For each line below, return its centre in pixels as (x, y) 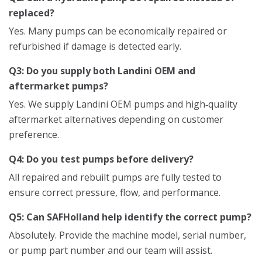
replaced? (32, 13)
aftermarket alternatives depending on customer (116, 120)
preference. (34, 135)
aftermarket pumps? (58, 86)
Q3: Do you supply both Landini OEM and (102, 71)
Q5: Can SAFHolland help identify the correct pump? (130, 217)
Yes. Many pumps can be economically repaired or (118, 31)
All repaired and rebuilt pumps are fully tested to (115, 177)
